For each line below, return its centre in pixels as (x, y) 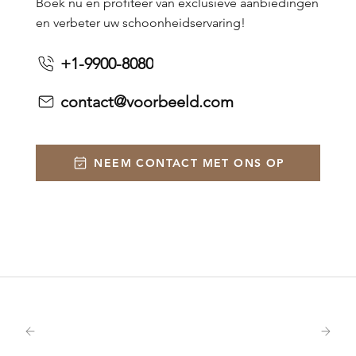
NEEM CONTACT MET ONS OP (190, 163)
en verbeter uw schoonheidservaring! (141, 23)
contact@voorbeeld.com (147, 102)
